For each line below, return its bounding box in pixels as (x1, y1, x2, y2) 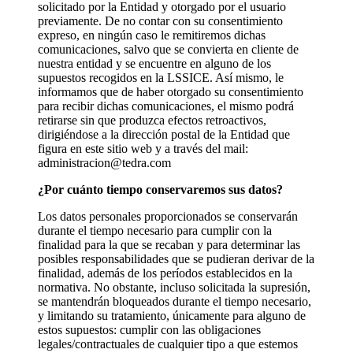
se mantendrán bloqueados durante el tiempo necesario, (38, 294, 311, 308)
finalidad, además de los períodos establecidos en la (38, 266, 292, 280)
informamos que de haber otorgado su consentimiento (38, 84, 303, 98)
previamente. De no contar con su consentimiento (38, 13, 283, 28)
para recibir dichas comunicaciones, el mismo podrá (38, 98, 294, 113)
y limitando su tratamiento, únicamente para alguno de (38, 308, 306, 322)
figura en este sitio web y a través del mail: (38, 141, 248, 155)
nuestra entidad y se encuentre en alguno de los (38, 56, 271, 70)
